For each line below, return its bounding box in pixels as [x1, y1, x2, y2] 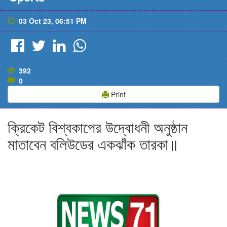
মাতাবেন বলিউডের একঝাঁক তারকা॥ [8, 133, 178, 155]
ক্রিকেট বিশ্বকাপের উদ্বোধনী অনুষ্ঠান [8, 116, 187, 138]
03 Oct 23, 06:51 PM [15, 16, 87, 26]
